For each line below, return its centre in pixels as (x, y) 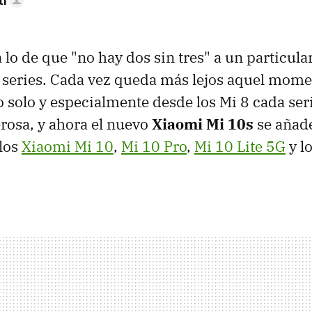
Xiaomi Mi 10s (203, 124)
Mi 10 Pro (154, 147)
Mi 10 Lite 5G (240, 147)
